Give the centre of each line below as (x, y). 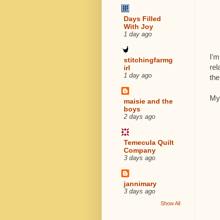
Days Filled (142, 18)
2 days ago (139, 117)
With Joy (138, 26)
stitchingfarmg (148, 60)
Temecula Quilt (149, 142)
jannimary (140, 183)
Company (140, 150)
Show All (170, 203)
